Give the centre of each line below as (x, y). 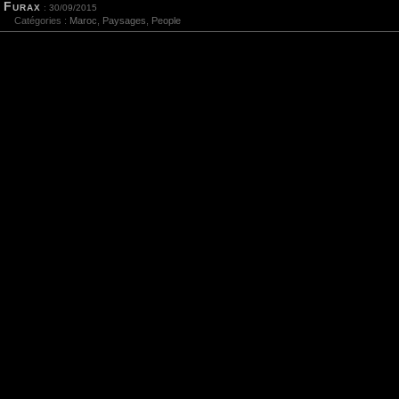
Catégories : (37, 21)
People (166, 21)
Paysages (124, 21)
